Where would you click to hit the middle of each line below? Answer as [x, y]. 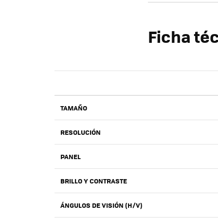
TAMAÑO [74, 108]
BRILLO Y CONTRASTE [94, 181]
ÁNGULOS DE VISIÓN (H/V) [101, 205]
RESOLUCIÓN [81, 132]
